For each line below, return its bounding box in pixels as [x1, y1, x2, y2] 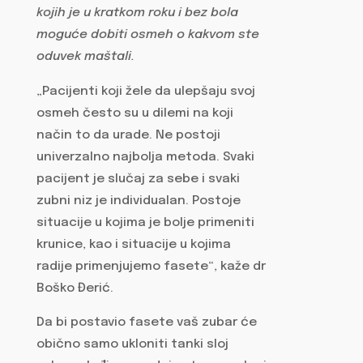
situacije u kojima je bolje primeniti [36, 216, 254, 229]
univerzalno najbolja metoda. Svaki [36, 150, 254, 164]
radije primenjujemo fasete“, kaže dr [36, 259, 266, 273]
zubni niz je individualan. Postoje [36, 194, 241, 207]
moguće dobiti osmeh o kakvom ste [36, 28, 259, 42]
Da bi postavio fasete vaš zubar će [36, 316, 257, 330]
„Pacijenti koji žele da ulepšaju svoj [36, 84, 255, 98]
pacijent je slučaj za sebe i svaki [36, 172, 240, 186]
